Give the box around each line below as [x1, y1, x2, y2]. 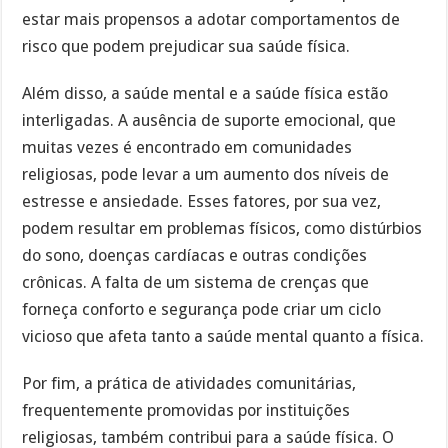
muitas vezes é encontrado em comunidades [22, 137, 353, 157]
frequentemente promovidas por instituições [22, 400, 351, 420]
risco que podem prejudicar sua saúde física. [22, 37, 351, 57]
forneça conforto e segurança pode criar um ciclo [22, 299, 382, 319]
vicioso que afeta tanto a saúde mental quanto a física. [22, 326, 425, 346]
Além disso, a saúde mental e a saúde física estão [22, 83, 389, 103]
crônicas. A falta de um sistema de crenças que [22, 272, 370, 292]
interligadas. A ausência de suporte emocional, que [22, 110, 397, 130]
